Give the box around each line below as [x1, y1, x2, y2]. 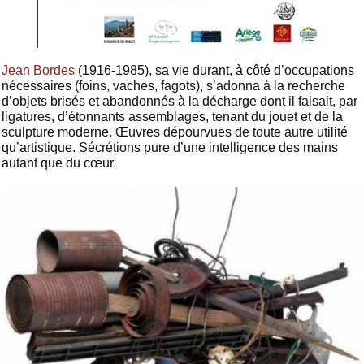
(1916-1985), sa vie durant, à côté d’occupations [75, 63, 354, 77]
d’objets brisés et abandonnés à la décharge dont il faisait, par [2, 94, 357, 108]
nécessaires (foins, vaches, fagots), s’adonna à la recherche [2, 79, 345, 93]
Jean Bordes [2, 63, 75, 77]
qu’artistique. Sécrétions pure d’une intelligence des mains [2, 141, 338, 154]
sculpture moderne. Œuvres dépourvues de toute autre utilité [2, 125, 348, 139]
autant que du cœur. [2, 156, 116, 170]
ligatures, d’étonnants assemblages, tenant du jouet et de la [2, 110, 343, 123]
